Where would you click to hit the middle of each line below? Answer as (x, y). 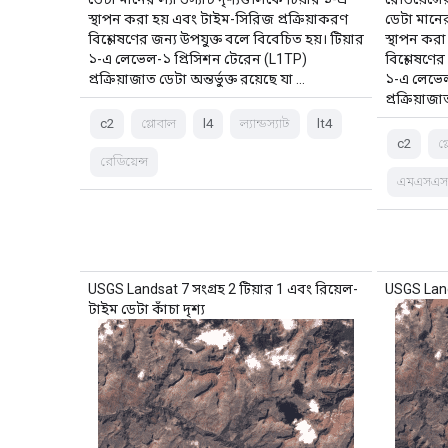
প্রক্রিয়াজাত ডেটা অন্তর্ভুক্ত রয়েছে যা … (196, 78)
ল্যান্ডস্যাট (265, 123)
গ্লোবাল (158, 123)
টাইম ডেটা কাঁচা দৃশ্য (146, 308)
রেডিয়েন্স (124, 161)
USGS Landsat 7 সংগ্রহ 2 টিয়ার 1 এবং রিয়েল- (223, 288)
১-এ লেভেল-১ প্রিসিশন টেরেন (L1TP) (197, 58)
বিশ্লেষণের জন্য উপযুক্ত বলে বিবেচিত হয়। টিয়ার (226, 38)
